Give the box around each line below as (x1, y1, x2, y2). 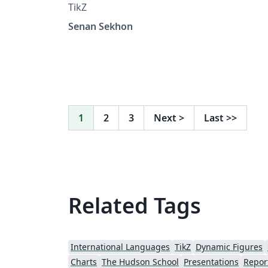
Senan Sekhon (68, 19, 133, 33)
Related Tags (68, 190, 201, 220)
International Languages (71, 240, 170, 252)
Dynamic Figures (196, 240, 263, 252)
